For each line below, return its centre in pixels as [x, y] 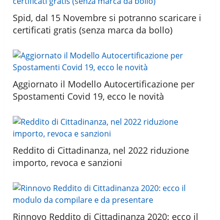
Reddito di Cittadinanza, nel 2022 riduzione [101, 150]
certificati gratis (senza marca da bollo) [93, 30]
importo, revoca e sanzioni [68, 162]
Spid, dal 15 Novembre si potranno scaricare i [107, 17]
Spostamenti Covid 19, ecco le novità [89, 96]
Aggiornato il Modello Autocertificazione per [104, 84]
